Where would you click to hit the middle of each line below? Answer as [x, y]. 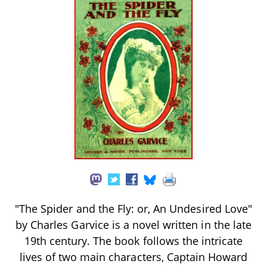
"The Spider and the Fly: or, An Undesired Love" [133, 208]
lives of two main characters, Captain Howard [133, 257]
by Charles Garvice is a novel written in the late [133, 224]
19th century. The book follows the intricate [133, 240]
